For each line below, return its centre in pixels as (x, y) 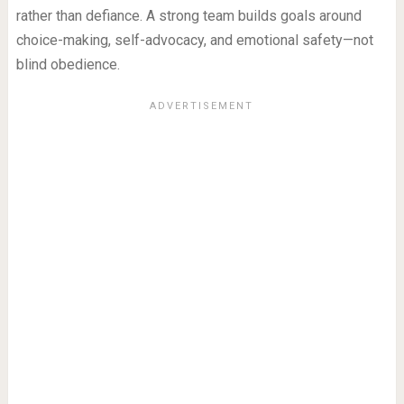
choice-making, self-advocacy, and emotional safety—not (194, 41)
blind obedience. (68, 65)
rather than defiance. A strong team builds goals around (188, 16)
